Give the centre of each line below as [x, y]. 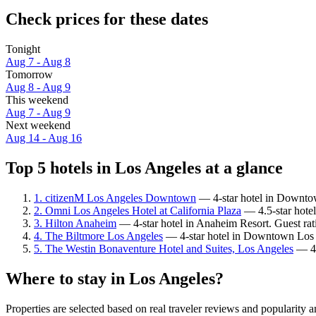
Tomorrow [29, 75]
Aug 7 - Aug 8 [38, 62]
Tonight [23, 49]
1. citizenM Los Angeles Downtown [115, 197]
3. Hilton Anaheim [75, 223]
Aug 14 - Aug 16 [44, 138]
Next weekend [38, 126]
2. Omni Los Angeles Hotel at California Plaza [138, 210]
